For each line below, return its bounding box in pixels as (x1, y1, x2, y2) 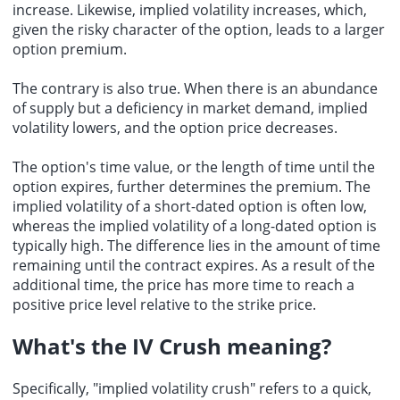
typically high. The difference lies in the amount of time (12, 235, 380, 255)
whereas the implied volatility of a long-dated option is (12, 215, 377, 236)
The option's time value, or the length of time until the (12, 156, 375, 177)
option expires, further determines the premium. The (12, 176, 371, 196)
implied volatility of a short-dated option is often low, (12, 196, 367, 216)
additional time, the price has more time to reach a (12, 274, 354, 295)
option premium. (12, 38, 127, 59)
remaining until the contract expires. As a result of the (12, 254, 375, 275)
